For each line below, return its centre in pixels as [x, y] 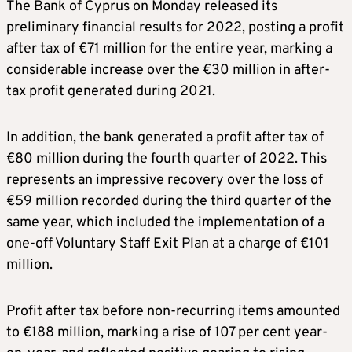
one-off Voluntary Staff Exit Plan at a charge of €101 [168, 244]
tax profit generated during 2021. [111, 92]
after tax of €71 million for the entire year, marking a [169, 49]
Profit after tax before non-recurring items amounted [173, 312]
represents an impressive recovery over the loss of [165, 181]
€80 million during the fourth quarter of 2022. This [167, 159]
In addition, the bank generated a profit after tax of [165, 138]
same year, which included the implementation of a [165, 223]
